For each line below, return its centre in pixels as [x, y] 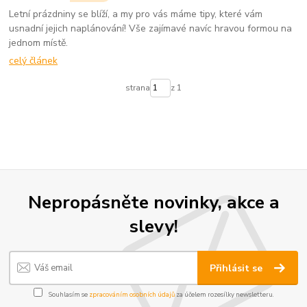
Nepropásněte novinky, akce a [153, 202]
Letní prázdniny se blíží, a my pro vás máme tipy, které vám [136, 14]
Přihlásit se [238, 268]
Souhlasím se [68, 294]
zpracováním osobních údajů [132, 294]
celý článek [34, 61]
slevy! [153, 226]
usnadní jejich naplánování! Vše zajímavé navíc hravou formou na [151, 28]
